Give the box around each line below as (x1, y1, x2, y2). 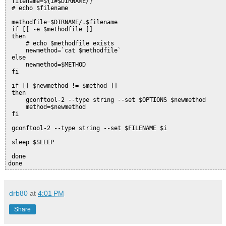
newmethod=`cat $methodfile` (8, 46, 121, 54)
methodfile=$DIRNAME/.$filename (8, 18, 118, 26)
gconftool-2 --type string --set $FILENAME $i (8, 124, 167, 132)
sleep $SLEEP (8, 138, 54, 146)
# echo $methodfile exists (8, 39, 114, 47)
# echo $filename (8, 4, 68, 12)
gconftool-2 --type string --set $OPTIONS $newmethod (8, 96, 206, 103)
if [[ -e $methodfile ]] (8, 25, 93, 33)
